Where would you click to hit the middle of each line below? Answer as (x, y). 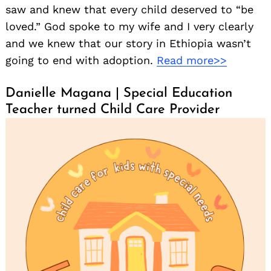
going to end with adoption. (81, 60)
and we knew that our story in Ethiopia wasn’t (128, 44)
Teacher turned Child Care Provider (113, 110)
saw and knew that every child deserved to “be (129, 10)
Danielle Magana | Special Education (119, 94)
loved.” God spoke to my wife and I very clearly (129, 27)
